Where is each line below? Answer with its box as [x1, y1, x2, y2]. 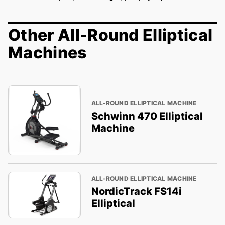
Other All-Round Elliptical [8, 25, 213, 45]
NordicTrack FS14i [91, 185, 182, 197]
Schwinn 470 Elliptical [91, 110, 203, 123]
